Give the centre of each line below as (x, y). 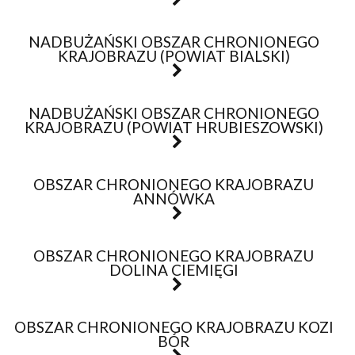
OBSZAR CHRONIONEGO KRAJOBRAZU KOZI (174, 327)
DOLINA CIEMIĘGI (174, 270)
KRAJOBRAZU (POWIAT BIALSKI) (174, 56)
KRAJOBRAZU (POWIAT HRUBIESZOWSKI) (174, 127)
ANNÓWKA (174, 198)
